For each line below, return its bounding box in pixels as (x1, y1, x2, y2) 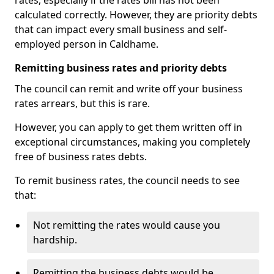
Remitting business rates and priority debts (15, 61, 227, 75)
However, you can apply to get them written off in (15, 120, 242, 134)
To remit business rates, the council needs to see (15, 174, 240, 187)
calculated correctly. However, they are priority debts (15, 8, 257, 21)
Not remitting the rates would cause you (33, 218, 220, 232)
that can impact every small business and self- (15, 23, 227, 36)
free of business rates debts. (15, 150, 147, 163)
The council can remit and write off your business (15, 82, 243, 95)
